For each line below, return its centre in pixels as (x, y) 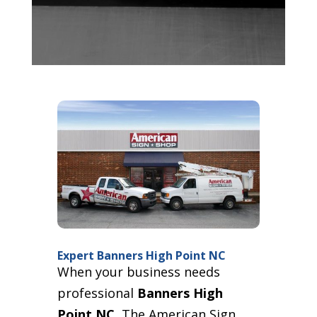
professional (97, 293)
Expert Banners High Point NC (141, 255)
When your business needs (138, 271)
